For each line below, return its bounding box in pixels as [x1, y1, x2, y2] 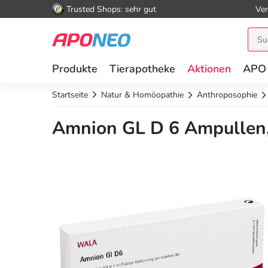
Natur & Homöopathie [101, 89, 184, 100]
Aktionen [187, 62, 231, 76]
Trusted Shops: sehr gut [66, 3, 156, 15]
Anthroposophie [197, 89, 257, 100]
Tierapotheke [109, 62, 175, 76]
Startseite [52, 89, 88, 100]
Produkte [52, 62, 98, 76]
